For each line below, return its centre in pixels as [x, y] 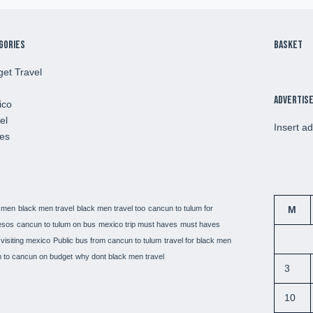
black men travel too [111, 208]
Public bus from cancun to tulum [107, 240]
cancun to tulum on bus [56, 224]
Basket [288, 45]
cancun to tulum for [180, 208]
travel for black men [197, 240]
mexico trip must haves [138, 224]
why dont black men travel [119, 256]
